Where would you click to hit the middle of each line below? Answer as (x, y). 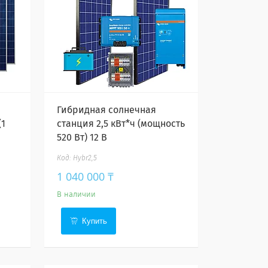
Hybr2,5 (85, 159)
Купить (95, 221)
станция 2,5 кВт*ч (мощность (121, 124)
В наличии (77, 195)
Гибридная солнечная (107, 110)
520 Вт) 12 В (82, 138)
